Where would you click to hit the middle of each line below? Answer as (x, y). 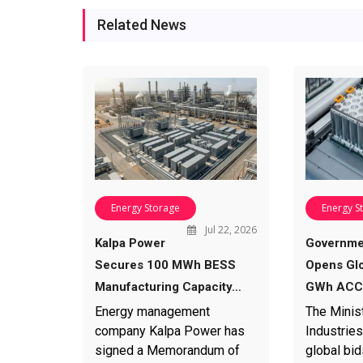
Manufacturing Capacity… (168, 286)
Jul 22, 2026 (229, 229)
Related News (142, 25)
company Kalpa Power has (170, 331)
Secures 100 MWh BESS (165, 265)
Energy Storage (145, 207)
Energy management (152, 311)
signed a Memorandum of (167, 350)
